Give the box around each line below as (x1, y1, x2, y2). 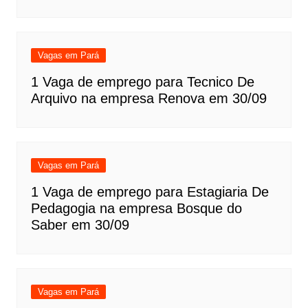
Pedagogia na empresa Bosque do (30, 200, 242, 216)
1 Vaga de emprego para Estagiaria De (30, 184, 269, 199)
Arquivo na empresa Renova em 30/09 (30, 90, 267, 106)
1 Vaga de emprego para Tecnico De (30, 74, 254, 89)
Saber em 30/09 (30, 217, 129, 232)
